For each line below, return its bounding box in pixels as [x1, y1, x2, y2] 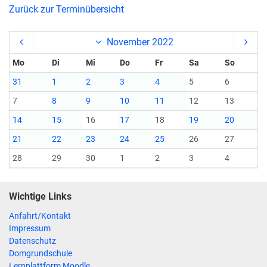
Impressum [9, 223, 51, 233]
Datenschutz [9, 236, 56, 246]
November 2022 [104, 36, 174, 48]
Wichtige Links [9, 191, 72, 202]
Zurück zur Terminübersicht [9, 4, 124, 15]
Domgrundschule [9, 249, 72, 258]
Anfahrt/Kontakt [9, 211, 71, 221]
